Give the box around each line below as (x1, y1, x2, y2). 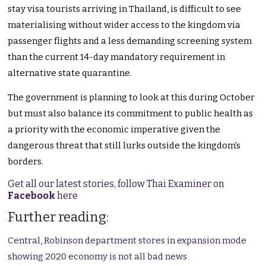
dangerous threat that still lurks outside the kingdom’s (8, 140, 241, 151)
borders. (8, 156, 44, 167)
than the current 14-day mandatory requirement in (8, 52, 226, 63)
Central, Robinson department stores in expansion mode (8, 235, 247, 246)
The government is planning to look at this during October (8, 92, 255, 103)
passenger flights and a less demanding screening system (8, 36, 252, 47)
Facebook (8, 190, 56, 202)
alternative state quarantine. (8, 68, 132, 79)
